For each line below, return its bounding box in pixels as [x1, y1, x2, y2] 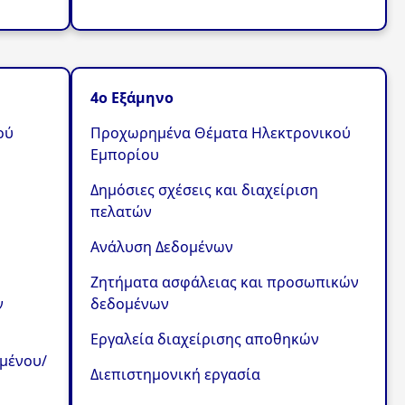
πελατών [89, 201, 152, 221]
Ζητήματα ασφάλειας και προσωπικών [89, 271, 359, 292]
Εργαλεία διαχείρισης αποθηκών [89, 328, 319, 349]
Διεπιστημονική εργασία [89, 363, 260, 384]
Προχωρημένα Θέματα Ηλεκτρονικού [89, 122, 351, 143]
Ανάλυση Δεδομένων [89, 236, 233, 257]
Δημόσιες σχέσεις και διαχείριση [89, 179, 318, 200]
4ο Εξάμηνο [89, 87, 174, 108]
